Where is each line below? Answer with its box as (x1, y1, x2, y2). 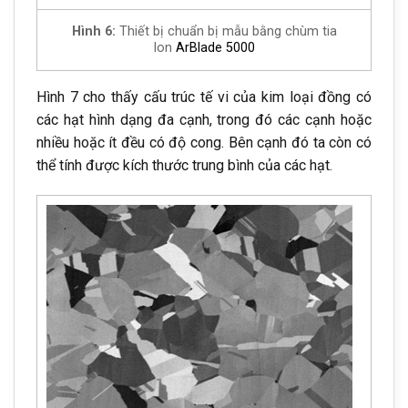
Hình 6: (71, 23, 116, 39)
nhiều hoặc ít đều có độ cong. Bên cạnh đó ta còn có (36, 133, 372, 151)
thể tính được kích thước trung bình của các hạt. (36, 156, 332, 174)
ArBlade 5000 (176, 39, 255, 56)
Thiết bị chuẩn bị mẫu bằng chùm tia (115, 23, 337, 39)
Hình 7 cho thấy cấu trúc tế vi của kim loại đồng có (36, 87, 372, 106)
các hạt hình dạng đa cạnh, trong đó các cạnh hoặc (36, 110, 372, 128)
